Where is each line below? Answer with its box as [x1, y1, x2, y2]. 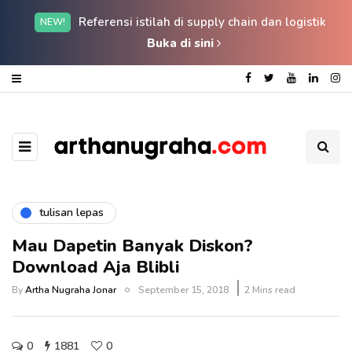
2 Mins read [244, 283, 295, 296]
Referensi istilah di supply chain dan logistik [78, 14, 326, 30]
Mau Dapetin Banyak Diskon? [12, 233, 253, 258]
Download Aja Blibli [12, 255, 179, 279]
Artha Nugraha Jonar [25, 283, 116, 296]
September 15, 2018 [138, 283, 229, 296]
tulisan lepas [39, 205, 104, 221]
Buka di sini [147, 35, 217, 51]
